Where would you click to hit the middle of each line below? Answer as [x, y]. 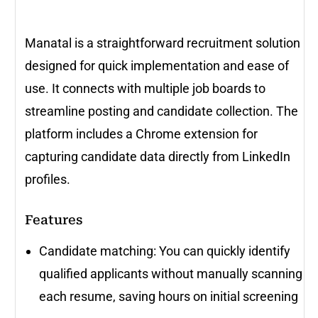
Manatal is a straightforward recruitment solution [163, 43]
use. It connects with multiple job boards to [145, 89]
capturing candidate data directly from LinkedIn [158, 157]
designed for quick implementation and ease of [157, 66]
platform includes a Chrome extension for [141, 134]
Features [54, 220]
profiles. [48, 180]
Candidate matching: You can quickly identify [165, 251]
